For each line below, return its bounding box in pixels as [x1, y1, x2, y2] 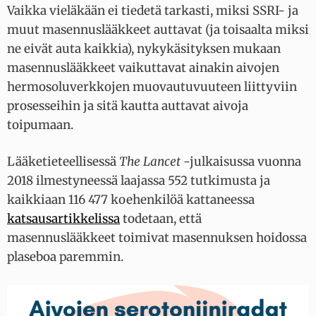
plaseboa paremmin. [7, 249, 126, 265]
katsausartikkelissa [7, 211, 120, 227]
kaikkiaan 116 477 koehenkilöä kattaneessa [7, 192, 255, 208]
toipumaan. [7, 116, 76, 133]
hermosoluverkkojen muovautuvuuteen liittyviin [7, 78, 297, 95]
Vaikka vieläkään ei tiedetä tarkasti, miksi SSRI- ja [7, 2, 298, 18]
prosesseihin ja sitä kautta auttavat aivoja [7, 97, 248, 114]
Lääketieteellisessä [7, 154, 119, 170]
